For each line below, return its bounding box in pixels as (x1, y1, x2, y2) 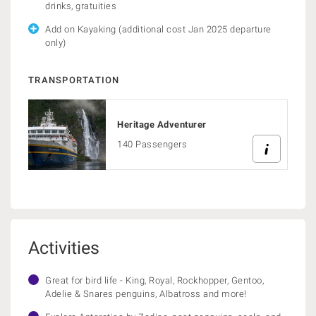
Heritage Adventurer (117, 119, 207, 130)
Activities (28, 238, 99, 258)
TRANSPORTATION (28, 75, 120, 85)
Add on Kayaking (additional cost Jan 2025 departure (45, 24, 272, 35)
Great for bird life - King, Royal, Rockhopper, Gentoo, (45, 275, 264, 286)
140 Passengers (117, 139, 187, 150)
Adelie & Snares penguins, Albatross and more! (45, 288, 247, 299)
